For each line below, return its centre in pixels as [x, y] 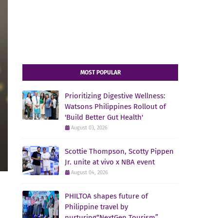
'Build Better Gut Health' [104, 118]
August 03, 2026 [89, 128]
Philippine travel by [96, 207]
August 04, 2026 [90, 173]
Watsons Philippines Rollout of [115, 107]
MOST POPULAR [100, 73]
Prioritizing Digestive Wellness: [115, 96]
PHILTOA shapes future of [106, 196]
